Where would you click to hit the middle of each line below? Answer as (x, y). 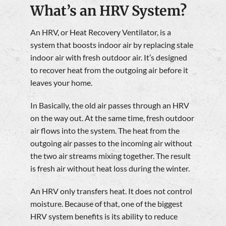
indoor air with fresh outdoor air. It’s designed (109, 57)
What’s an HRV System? (108, 11)
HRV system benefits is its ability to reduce (104, 216)
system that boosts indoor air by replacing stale (112, 44)
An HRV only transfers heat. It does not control (111, 191)
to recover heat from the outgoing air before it (109, 70)
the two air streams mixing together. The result (110, 155)
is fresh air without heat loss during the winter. (110, 168)
